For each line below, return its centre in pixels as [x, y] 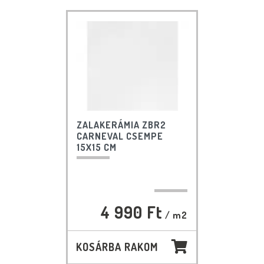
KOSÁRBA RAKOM [117, 247]
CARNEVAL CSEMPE [120, 136]
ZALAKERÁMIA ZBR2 [121, 125]
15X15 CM [96, 148]
